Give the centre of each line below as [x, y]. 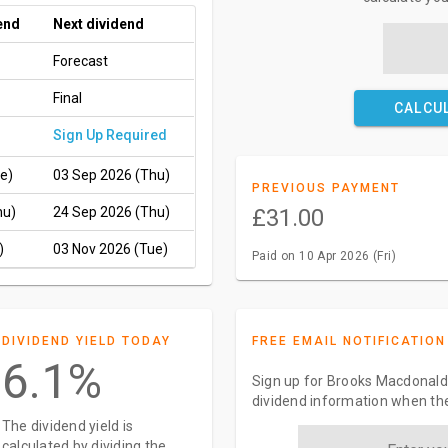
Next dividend [98, 24]
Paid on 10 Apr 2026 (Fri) [323, 256]
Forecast [80, 61]
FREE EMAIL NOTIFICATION [348, 341]
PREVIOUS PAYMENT [325, 188]
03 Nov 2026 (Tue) [110, 249]
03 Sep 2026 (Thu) [111, 175]
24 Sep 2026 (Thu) [111, 212]
